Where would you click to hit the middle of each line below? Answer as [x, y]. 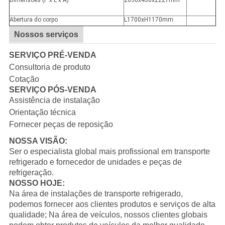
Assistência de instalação [54, 100]
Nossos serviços [46, 35]
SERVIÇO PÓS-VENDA [52, 90]
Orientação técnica [42, 113]
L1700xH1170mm [148, 20]
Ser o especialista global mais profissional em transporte [109, 152]
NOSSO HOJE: [37, 183]
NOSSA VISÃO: [38, 141]
